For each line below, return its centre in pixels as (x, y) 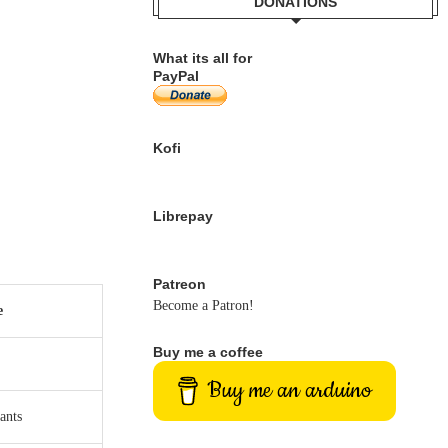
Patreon (180, 284)
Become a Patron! (204, 305)
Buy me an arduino (290, 390)
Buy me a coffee (208, 352)
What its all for (203, 58)
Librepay (183, 216)
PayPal (176, 76)
